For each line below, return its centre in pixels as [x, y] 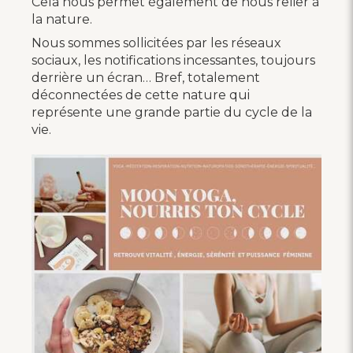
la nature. [62, 19]
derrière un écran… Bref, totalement [146, 77]
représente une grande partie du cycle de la [172, 112]
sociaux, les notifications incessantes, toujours [173, 60]
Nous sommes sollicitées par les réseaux [156, 43]
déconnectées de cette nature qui [141, 95]
